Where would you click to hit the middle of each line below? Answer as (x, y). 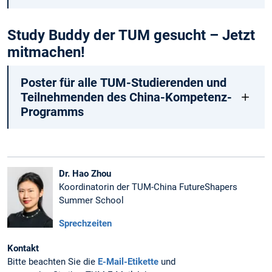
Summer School (91, 201)
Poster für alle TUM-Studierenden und (123, 83)
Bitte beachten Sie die (53, 262)
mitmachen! (46, 53)
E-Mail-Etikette (128, 262)
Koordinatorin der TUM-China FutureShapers (148, 187)
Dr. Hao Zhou (85, 174)
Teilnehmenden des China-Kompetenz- (126, 97)
